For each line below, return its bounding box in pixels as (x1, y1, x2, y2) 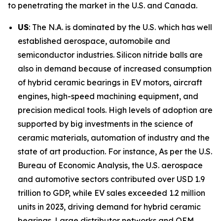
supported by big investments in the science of (18, 118, 193, 129)
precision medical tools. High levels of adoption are (18, 105, 213, 115)
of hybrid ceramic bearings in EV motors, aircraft (18, 77, 202, 87)
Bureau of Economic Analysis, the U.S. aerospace (18, 160, 203, 170)
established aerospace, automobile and (18, 36, 170, 46)
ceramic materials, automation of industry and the (18, 132, 210, 143)
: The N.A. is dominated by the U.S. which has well (29, 22, 212, 32)
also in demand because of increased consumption (18, 63, 212, 74)
